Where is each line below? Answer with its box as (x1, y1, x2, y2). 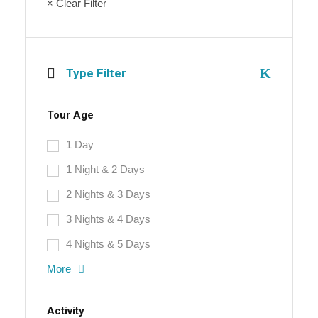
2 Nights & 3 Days (66, 188, 150, 200)
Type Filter (66, 66, 126, 80)
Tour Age (47, 109, 94, 121)
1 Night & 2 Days (66, 163, 145, 175)
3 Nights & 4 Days (66, 213, 150, 225)
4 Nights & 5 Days (66, 238, 150, 250)
